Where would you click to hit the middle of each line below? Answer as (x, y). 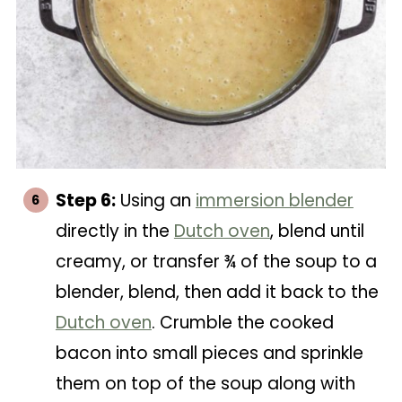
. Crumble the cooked (242, 323)
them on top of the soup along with (205, 384)
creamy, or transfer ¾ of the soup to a (216, 262)
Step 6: (85, 201)
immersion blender (274, 201)
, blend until (317, 231)
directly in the (114, 231)
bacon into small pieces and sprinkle (209, 353)
